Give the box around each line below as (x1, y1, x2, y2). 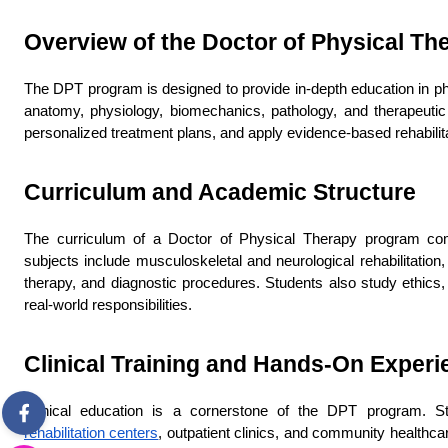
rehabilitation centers (24, 425, 159, 441)
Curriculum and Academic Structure (24, 179, 416, 205)
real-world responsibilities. (24, 297, 192, 313)
